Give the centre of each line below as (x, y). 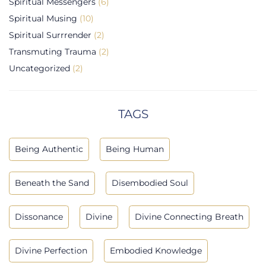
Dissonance (39, 216)
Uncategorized (39, 68)
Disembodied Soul (150, 183)
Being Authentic (49, 149)
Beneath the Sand (52, 183)
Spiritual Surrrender (50, 35)
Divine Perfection (51, 250)
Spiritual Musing (43, 18)
